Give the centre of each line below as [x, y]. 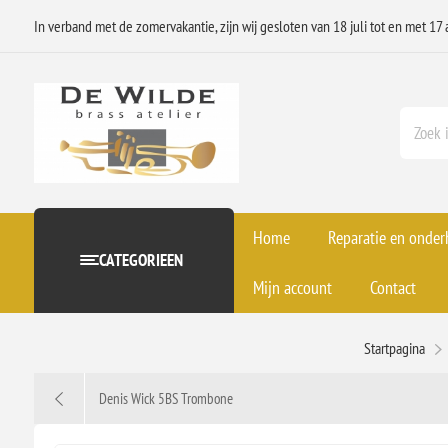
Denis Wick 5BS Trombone [165, 398]
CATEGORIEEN [140, 260]
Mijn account [292, 287]
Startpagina [395, 347]
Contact [392, 287]
